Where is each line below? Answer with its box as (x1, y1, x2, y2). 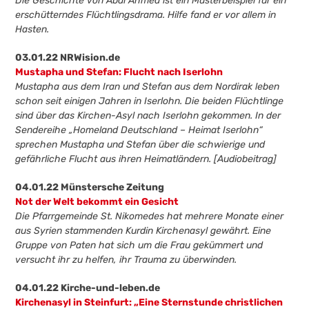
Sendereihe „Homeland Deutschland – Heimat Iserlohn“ (15, 124, 263, 136)
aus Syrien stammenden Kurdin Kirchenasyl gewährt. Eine (15, 225, 272, 237)
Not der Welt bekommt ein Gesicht (15, 196, 179, 208)
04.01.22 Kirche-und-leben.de (15, 282, 161, 294)
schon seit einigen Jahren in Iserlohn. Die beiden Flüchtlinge (15, 95, 284, 107)
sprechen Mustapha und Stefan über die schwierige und (15, 139, 266, 150)
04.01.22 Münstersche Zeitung (15, 181, 165, 193)
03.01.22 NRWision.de (15, 52, 121, 63)
